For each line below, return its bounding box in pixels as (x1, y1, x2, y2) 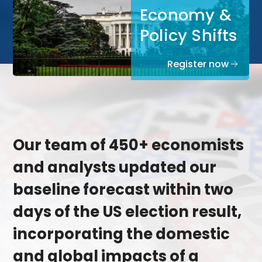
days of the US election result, (13, 201, 242, 223)
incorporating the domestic (13, 223, 230, 245)
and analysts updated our (13, 157, 217, 178)
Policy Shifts (140, 24, 238, 47)
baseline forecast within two (13, 179, 234, 201)
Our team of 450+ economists (13, 135, 244, 156)
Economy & (140, 4, 232, 27)
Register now (167, 57, 229, 71)
